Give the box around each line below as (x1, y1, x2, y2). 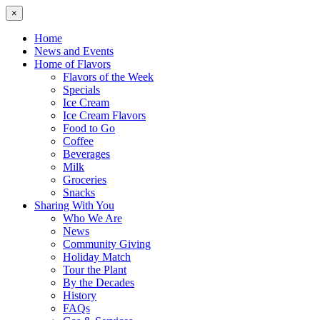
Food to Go (63, 122, 115, 134)
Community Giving (63, 238, 151, 250)
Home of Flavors (34, 58, 111, 70)
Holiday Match (63, 251, 131, 263)
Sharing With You (34, 199, 114, 211)
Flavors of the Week (63, 71, 154, 83)
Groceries (63, 174, 106, 186)
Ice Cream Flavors (63, 109, 146, 121)
